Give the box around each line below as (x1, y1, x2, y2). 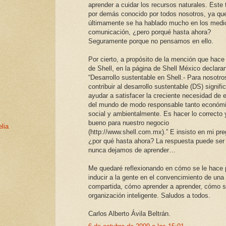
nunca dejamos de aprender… (88, 146, 176, 154)
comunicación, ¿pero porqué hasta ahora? (88, 28, 211, 36)
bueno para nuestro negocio (88, 119, 169, 127)
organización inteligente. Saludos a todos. (88, 192, 210, 200)
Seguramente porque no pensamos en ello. (88, 37, 213, 45)
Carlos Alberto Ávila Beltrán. (88, 210, 171, 218)
